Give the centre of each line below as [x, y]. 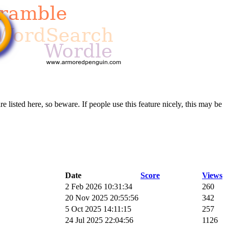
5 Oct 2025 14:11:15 [98, 209]
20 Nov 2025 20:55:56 [102, 197]
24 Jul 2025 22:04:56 [99, 220]
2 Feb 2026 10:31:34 [99, 186]
